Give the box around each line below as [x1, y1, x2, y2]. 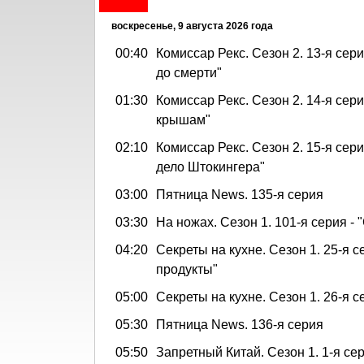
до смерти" [156, 65, 222, 80]
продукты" [156, 262, 218, 276]
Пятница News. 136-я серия [156, 317, 323, 331]
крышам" [156, 112, 210, 127]
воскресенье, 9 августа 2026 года [111, 19, 273, 32]
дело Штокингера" [156, 159, 265, 174]
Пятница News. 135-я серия [156, 187, 323, 201]
